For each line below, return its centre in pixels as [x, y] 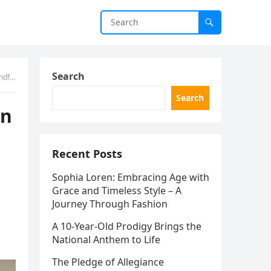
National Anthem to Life [106, 240]
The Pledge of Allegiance [108, 262]
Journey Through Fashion [110, 204]
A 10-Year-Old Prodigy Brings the [127, 226]
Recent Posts [87, 154]
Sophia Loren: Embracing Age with [131, 177]
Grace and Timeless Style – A [117, 191]
